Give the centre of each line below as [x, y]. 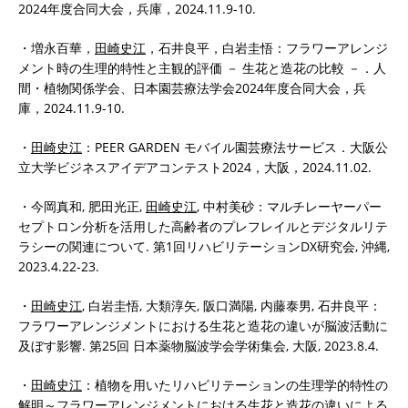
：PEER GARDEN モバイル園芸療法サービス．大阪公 [235, 147]
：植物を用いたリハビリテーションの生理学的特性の [235, 384]
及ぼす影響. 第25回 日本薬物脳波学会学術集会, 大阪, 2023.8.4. [199, 345]
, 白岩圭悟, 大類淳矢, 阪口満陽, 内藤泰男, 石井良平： [232, 305]
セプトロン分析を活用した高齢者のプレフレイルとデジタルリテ [203, 226]
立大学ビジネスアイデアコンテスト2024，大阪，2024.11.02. [195, 167]
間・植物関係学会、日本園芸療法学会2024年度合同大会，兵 [192, 87]
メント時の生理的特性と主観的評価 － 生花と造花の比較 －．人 [202, 67]
